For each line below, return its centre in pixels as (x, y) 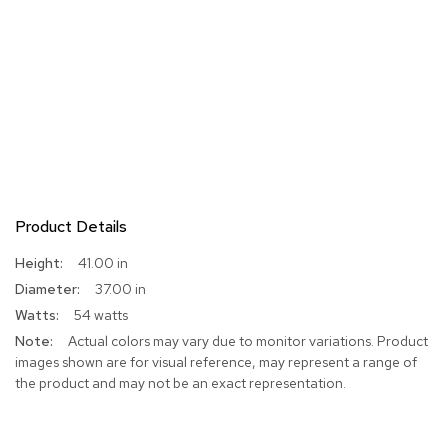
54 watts (101, 315)
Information (51, 282)
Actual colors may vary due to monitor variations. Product (248, 341)
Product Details (71, 227)
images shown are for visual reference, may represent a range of (216, 362)
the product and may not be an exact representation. (180, 383)
